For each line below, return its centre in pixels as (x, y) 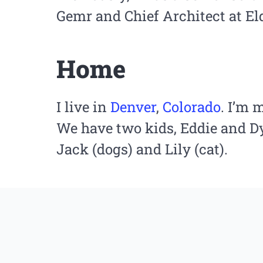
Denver (133, 107)
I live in (83, 107)
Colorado (192, 107)
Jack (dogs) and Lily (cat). (142, 149)
